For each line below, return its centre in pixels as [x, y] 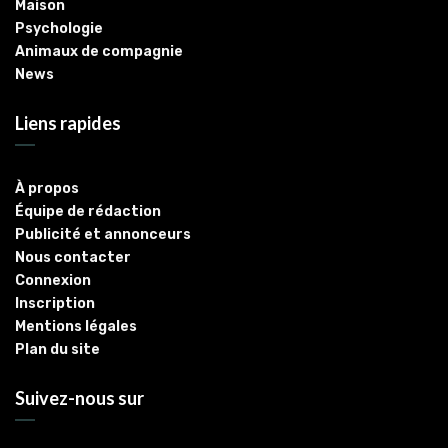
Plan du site [57, 350]
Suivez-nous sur [79, 398]
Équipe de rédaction [88, 212]
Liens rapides [68, 123]
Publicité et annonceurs [103, 235]
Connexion [53, 281]
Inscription [55, 304]
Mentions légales [76, 327]
